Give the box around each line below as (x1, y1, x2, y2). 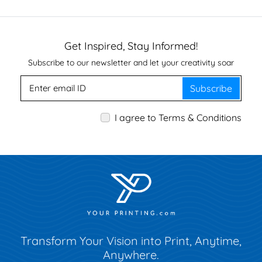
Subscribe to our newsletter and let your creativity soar (28, 57, 234, 68)
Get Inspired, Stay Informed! (64, 39, 198, 53)
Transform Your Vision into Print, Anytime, (20, 233, 242, 248)
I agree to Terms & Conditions (115, 111, 242, 123)
